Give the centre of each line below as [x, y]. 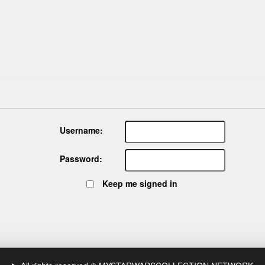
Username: [81, 130]
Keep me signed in [140, 183]
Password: [81, 159]
